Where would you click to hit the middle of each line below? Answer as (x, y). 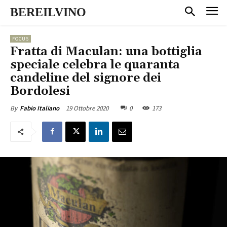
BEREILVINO (48, 12)
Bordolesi (40, 91)
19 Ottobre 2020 (87, 108)
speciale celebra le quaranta (95, 65)
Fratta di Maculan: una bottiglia (106, 51)
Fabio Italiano (40, 108)
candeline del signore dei (86, 78)
